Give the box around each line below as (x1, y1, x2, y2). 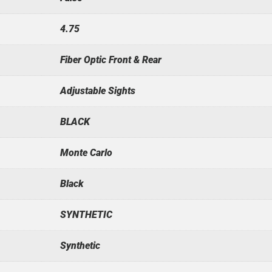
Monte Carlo (59, 146, 112, 158)
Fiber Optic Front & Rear (59, 53, 161, 66)
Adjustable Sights (59, 84, 135, 97)
